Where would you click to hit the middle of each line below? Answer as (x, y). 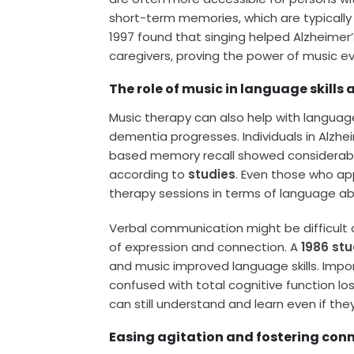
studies (212, 175)
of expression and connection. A (205, 247)
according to (149, 175)
